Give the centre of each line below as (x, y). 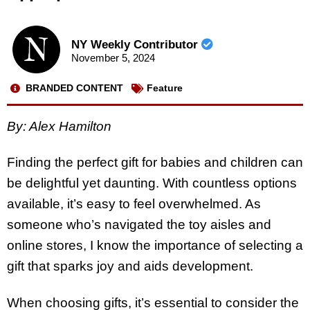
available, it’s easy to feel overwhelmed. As (134, 204)
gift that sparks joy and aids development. (130, 266)
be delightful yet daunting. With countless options (152, 183)
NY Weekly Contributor (136, 45)
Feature (165, 88)
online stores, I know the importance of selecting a (155, 246)
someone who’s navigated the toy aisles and (139, 225)
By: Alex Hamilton (59, 126)
